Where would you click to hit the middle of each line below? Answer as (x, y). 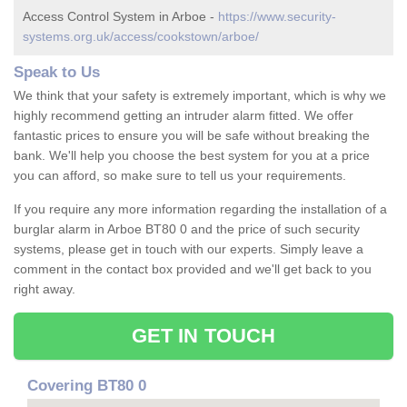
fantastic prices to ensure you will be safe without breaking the (192, 136)
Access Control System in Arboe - (120, 17)
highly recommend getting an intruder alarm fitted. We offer (184, 116)
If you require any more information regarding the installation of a (200, 209)
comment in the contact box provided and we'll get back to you (193, 269)
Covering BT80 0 (87, 386)
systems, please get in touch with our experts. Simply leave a (189, 249)
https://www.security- (277, 17)
